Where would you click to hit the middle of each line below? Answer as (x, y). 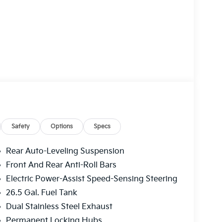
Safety (21, 126)
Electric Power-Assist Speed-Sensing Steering (91, 179)
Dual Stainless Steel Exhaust (59, 207)
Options (62, 126)
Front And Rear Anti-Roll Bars (61, 165)
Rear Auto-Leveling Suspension (65, 151)
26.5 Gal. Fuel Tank (41, 193)
